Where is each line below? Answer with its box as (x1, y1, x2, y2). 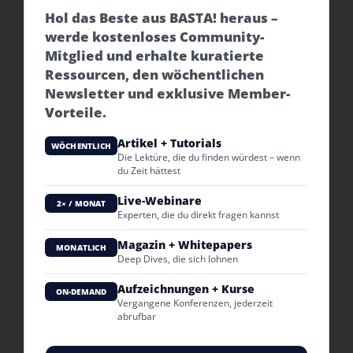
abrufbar (117, 310, 156, 323)
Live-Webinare (117, 193, 202, 208)
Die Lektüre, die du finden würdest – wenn (117, 150, 300, 164)
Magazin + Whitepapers (117, 237, 252, 252)
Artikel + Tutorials (117, 136, 221, 150)
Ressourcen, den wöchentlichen (45, 65, 264, 84)
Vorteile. (45, 103, 106, 121)
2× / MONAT (56, 198, 106, 209)
